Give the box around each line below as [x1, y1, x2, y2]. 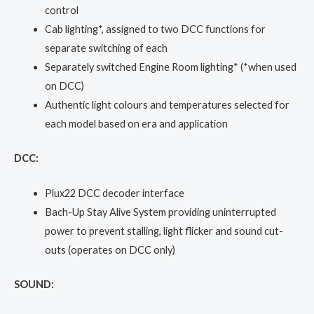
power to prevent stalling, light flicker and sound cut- [44, 225, 283, 238]
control [44, 4, 78, 17]
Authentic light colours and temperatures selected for [44, 99, 289, 111]
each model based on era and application [44, 118, 228, 130]
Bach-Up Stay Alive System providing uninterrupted [44, 206, 276, 219]
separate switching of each [44, 42, 168, 55]
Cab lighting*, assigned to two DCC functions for [44, 23, 266, 36]
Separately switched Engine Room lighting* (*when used [44, 61, 296, 74]
